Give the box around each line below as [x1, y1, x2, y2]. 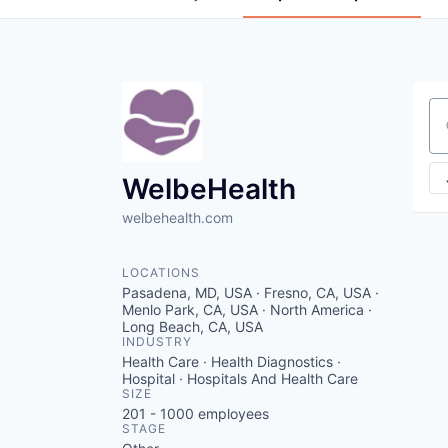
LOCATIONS [122, 264, 200, 280]
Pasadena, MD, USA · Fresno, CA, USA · [122, 283, 379, 301]
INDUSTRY [122, 333, 192, 349]
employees [194, 404, 269, 422]
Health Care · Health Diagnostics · [122, 352, 341, 370]
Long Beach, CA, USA [122, 317, 263, 335]
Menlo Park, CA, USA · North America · [122, 300, 372, 318]
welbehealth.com [122, 208, 233, 226]
